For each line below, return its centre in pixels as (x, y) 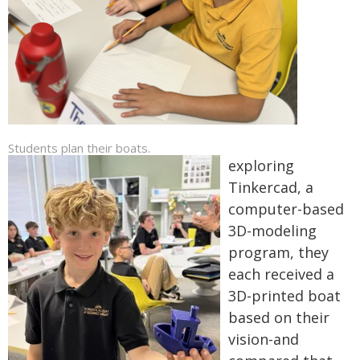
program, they (278, 253)
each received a (281, 274)
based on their (279, 318)
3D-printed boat (284, 296)
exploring (261, 166)
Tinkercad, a (271, 188)
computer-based (286, 209)
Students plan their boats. (79, 148)
